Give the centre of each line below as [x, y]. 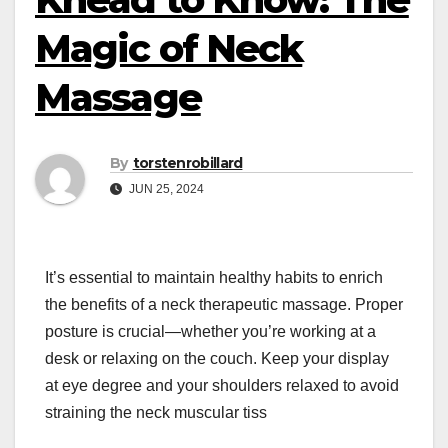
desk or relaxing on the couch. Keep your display [217, 359]
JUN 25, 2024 [165, 189]
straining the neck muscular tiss [156, 413]
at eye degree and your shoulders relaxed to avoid [222, 386]
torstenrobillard [187, 163]
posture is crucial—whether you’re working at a [210, 332]
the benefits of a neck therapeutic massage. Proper [224, 305]
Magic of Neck [169, 48]
